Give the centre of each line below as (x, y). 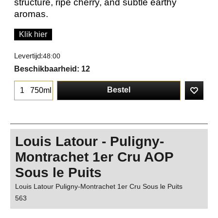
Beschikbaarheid (45, 69)
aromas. (31, 14)
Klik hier (33, 34)
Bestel (119, 90)
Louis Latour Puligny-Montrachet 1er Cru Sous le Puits (99, 187)
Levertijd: (28, 56)
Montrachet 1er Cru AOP (94, 157)
